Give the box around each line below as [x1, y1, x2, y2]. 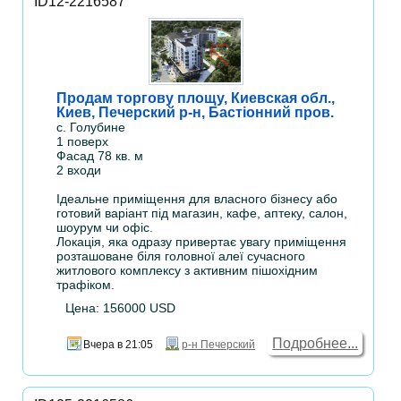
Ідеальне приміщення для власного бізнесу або [56, 192, 338, 207]
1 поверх [56, 134, 109, 149]
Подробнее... [272, 336, 359, 352]
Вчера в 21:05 [83, 338, 154, 352]
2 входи [56, 163, 102, 178]
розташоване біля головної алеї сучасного [56, 249, 306, 264]
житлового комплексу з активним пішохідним [56, 263, 319, 278]
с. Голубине [56, 120, 126, 135]
